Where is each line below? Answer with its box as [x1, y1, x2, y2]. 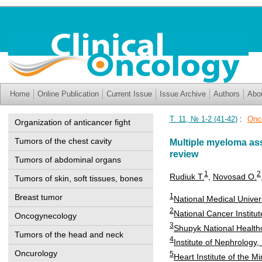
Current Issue [106, 89, 152, 98]
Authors [213, 89, 240, 98]
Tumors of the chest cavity [15, 136, 112, 146]
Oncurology [15, 249, 57, 258]
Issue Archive [160, 89, 206, 98]
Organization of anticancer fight [15, 118, 130, 127]
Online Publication [37, 89, 99, 98]
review [170, 149, 198, 159]
